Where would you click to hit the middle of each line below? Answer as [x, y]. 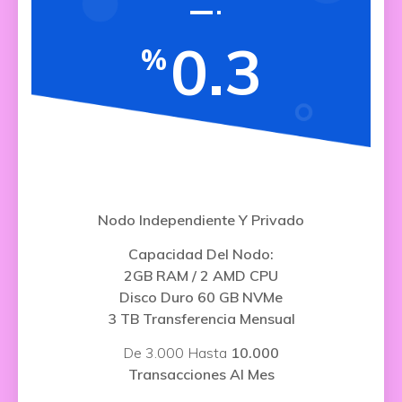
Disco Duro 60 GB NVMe [201, 297]
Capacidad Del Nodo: [201, 254]
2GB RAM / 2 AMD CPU [201, 275]
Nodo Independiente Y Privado [201, 220]
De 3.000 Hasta [177, 353]
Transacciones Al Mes [201, 374]
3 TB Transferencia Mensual [201, 319]
